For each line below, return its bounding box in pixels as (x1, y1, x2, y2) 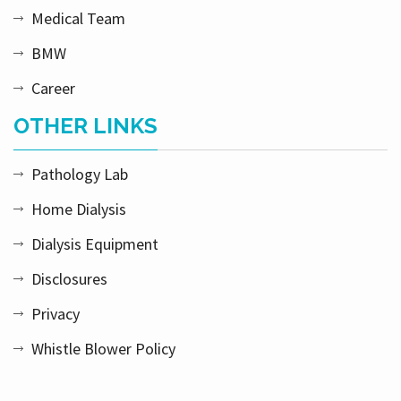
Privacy (31, 303, 80, 325)
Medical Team (31, 8, 125, 30)
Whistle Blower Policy (31, 338, 175, 360)
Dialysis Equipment (31, 234, 158, 255)
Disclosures (31, 269, 107, 290)
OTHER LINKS (13, 113, 158, 140)
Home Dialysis (31, 199, 126, 220)
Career (31, 78, 75, 99)
